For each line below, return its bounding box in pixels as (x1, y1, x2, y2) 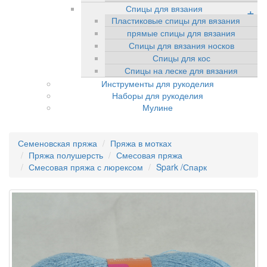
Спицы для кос (152, 52, 210, 64)
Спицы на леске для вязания (125, 64, 238, 76)
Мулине (142, 101, 173, 113)
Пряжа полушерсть (29, 149, 103, 161)
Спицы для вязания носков (128, 39, 234, 51)
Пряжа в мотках (110, 137, 172, 149)
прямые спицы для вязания (127, 27, 235, 39)
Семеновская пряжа (18, 137, 97, 149)
